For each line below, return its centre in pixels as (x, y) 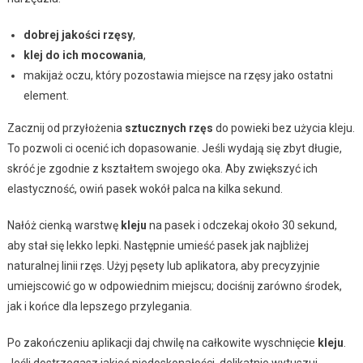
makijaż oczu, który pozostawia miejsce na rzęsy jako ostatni (178, 75)
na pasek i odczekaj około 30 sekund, (241, 225)
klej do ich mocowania (83, 55)
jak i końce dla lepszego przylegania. (99, 306)
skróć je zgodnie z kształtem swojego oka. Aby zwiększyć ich (162, 168)
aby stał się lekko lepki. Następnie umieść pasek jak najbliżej (158, 245)
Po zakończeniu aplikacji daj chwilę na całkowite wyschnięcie (162, 342)
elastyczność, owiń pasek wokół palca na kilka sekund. (145, 188)
